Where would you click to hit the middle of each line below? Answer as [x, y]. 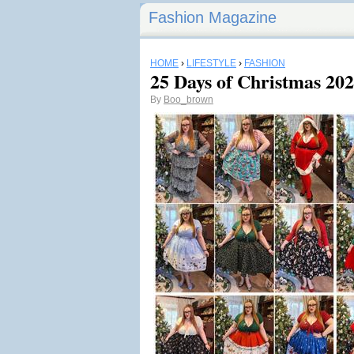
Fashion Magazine [213, 17]
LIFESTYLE [211, 63]
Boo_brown [188, 100]
